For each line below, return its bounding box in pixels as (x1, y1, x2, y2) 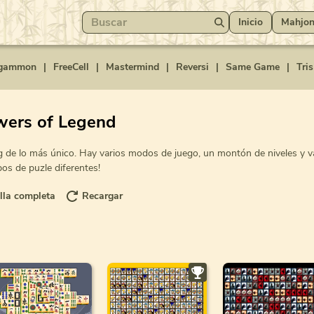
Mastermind (106, 60, 159, 74)
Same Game (226, 60, 280, 74)
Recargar (82, 189, 123, 203)
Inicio (238, 15, 263, 29)
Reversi (176, 60, 209, 74)
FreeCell (53, 60, 89, 74)
